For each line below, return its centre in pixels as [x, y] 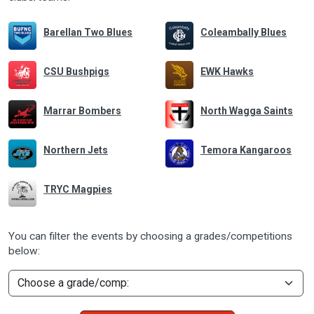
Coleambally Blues [244, 32]
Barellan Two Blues [88, 32]
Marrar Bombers [82, 110]
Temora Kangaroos [246, 150]
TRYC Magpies [78, 189]
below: [24, 251]
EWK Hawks [227, 71]
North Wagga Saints [247, 110]
